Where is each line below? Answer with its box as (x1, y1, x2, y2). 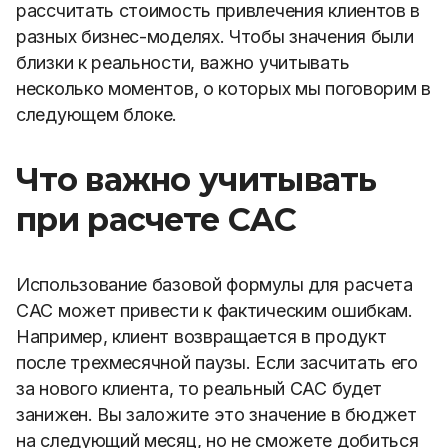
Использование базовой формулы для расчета (16, 274, 413, 295)
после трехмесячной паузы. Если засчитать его (16, 352, 418, 373)
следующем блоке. (16, 104, 178, 125)
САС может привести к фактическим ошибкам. (16, 300, 413, 321)
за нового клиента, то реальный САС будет (16, 378, 382, 399)
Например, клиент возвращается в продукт (16, 326, 387, 347)
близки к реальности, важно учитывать (16, 52, 350, 73)
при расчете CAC (16, 200, 297, 239)
